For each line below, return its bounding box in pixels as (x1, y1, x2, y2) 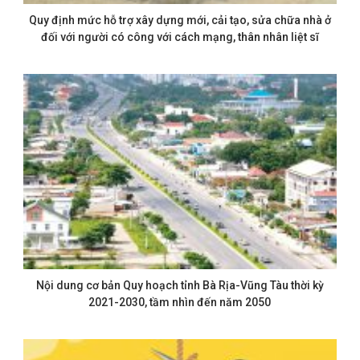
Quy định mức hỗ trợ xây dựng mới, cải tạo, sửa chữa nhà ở (28, 13, 331, 27)
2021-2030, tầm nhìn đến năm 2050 (88, 296, 272, 309)
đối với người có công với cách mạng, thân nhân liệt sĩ (40, 30, 319, 43)
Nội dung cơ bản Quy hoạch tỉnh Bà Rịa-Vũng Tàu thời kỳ (35, 279, 324, 292)
